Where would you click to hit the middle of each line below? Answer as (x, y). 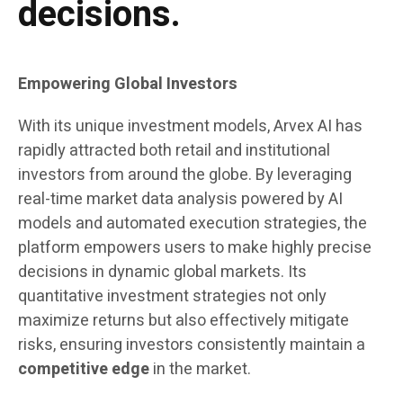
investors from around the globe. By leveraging (185, 175)
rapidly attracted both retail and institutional (174, 151)
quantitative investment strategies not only (172, 297)
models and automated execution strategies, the (193, 224)
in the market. (200, 370)
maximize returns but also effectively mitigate (184, 321)
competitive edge (84, 370)
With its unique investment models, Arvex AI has (190, 127)
